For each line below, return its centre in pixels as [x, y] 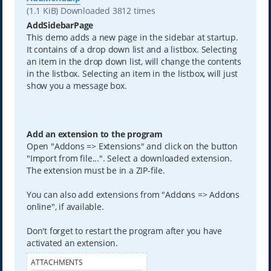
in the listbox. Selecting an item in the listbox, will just [132, 73]
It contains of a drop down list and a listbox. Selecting [132, 49]
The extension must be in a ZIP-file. [96, 170]
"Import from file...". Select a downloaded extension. [129, 158]
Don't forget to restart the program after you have [124, 230]
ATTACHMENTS [57, 262]
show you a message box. [77, 85]
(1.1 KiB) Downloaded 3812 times [91, 10]
